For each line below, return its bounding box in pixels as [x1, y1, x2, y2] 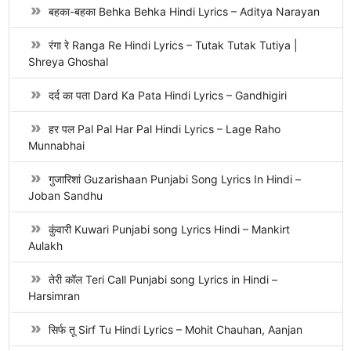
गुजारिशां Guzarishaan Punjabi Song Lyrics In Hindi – [48, 172, 301, 186]
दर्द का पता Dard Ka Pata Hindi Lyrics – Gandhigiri [48, 89, 287, 102]
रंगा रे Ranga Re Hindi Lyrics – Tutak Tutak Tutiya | [48, 38, 298, 52]
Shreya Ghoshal [27, 55, 108, 68]
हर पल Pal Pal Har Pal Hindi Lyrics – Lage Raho [48, 122, 280, 136]
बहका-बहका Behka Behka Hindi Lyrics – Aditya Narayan [48, 5, 320, 18]
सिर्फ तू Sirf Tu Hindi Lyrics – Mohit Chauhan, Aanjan [48, 323, 302, 336]
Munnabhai [27, 139, 85, 152]
